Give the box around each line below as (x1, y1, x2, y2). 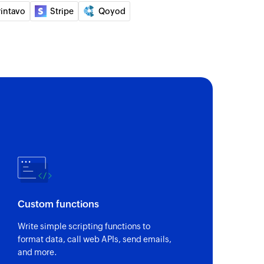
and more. (18, 247, 58, 257)
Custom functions (18, 198, 100, 210)
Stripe (50, 6, 74, 16)
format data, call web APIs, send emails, (18, 234, 172, 244)
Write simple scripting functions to (18, 221, 151, 231)
